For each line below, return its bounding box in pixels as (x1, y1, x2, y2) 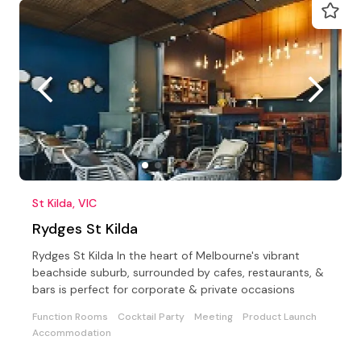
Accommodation (32, 326, 111, 339)
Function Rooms (32, 309, 108, 323)
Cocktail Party (118, 309, 185, 323)
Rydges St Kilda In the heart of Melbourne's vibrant (32, 247, 300, 263)
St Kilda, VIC (32, 195, 97, 210)
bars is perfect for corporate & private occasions (32, 281, 295, 297)
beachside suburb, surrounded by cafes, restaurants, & (32, 264, 324, 280)
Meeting (194, 309, 233, 323)
